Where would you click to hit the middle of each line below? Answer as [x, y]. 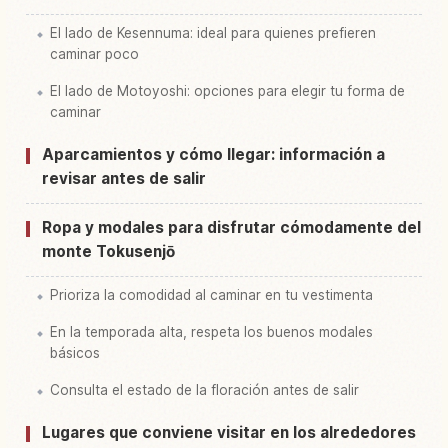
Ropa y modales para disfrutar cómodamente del [231, 227]
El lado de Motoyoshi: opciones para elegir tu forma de [227, 90]
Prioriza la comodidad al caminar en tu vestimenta [211, 294]
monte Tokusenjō [108, 251]
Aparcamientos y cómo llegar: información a [213, 154]
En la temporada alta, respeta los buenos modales [211, 331]
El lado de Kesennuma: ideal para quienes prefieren [213, 32]
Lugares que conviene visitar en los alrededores [229, 432]
